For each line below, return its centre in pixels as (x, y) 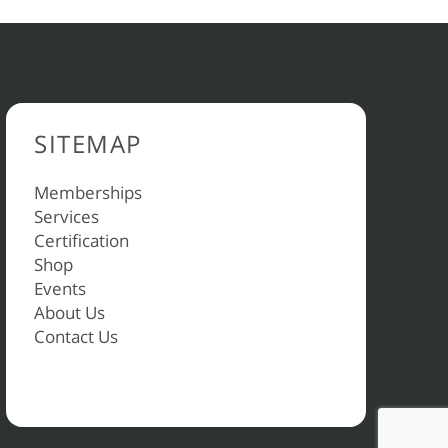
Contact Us (76, 336)
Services (66, 216)
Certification (81, 240)
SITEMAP (88, 143)
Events (60, 288)
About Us (69, 312)
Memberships (88, 192)
